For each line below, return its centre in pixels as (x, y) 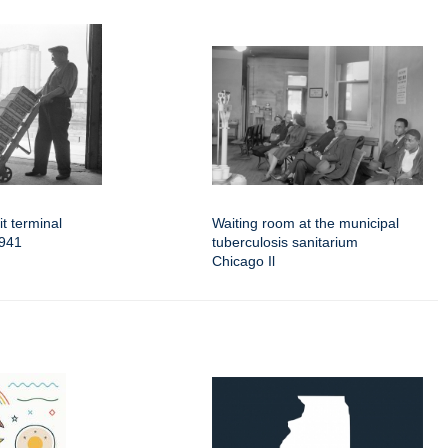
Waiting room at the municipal (305, 223)
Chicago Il (243, 261)
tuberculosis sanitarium (285, 242)
